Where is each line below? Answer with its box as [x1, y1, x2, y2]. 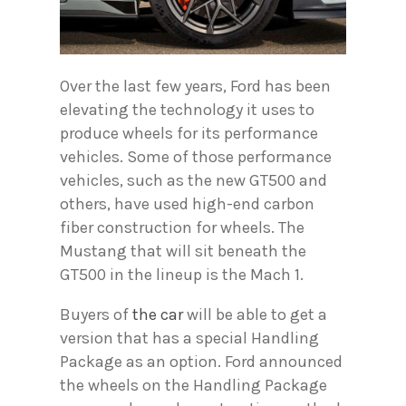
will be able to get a [183, 304, 327, 325]
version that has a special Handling [60, 328, 319, 349]
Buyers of [60, 304, 132, 325]
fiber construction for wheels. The [60, 217, 304, 238]
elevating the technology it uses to [60, 100, 314, 121]
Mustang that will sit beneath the [60, 241, 306, 262]
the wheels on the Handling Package [60, 375, 327, 396]
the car [132, 304, 183, 325]
